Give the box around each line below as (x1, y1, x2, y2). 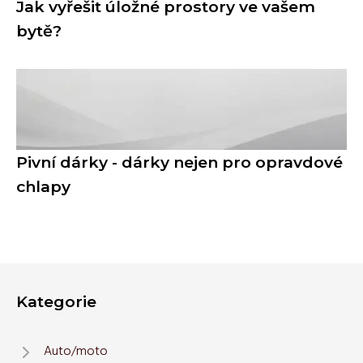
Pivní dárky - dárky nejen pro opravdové (16, 152, 343, 173)
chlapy (16, 177, 70, 197)
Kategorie (16, 292, 96, 312)
